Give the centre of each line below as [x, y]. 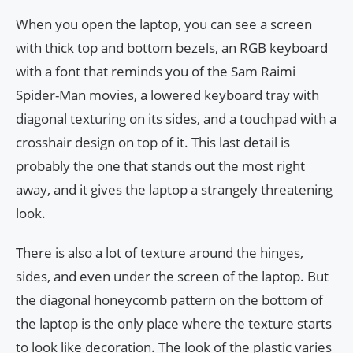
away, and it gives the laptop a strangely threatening [174, 189]
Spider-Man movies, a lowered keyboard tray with [167, 95]
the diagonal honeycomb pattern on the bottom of [169, 299]
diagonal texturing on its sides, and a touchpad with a [176, 118]
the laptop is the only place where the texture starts [174, 323]
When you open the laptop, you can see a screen [164, 24]
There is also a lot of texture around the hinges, [160, 252]
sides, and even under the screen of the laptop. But [172, 276]
